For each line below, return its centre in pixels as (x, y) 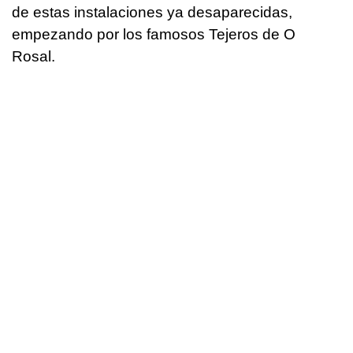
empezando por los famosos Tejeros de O (154, 35)
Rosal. (33, 57)
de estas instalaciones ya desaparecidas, (152, 13)
